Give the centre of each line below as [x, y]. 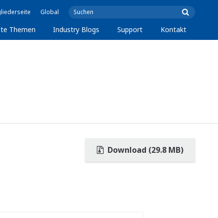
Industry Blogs [76, 29]
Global [50, 12]
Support [130, 29]
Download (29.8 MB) [145, 150]
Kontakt [173, 29]
